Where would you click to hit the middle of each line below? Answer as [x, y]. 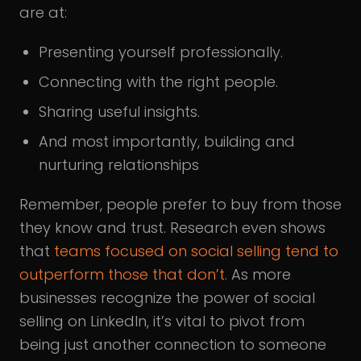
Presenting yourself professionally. [161, 52]
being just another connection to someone [173, 344]
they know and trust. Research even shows [172, 228]
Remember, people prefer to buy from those [180, 204]
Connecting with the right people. [158, 82]
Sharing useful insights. [119, 112]
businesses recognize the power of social [167, 298]
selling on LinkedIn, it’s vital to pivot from [162, 321]
